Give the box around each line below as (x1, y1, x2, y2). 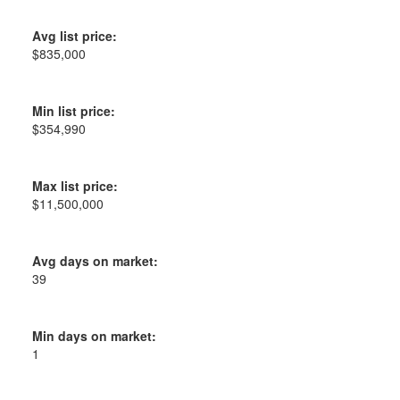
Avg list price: (31, 26, 117, 45)
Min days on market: (31, 326, 156, 345)
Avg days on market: (31, 251, 158, 270)
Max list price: (31, 176, 118, 195)
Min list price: (31, 101, 115, 120)
